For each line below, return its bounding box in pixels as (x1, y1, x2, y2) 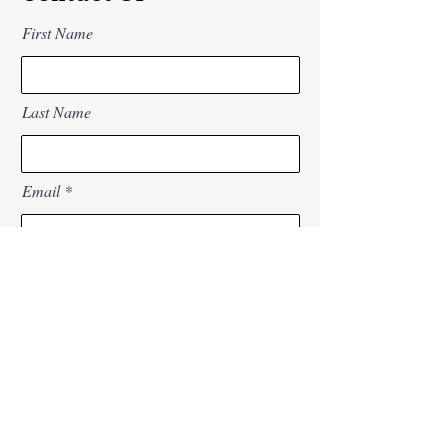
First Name (22, 22, 93, 43)
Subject (22, 259, 68, 280)
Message (22, 338, 76, 359)
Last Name (22, 101, 91, 122)
